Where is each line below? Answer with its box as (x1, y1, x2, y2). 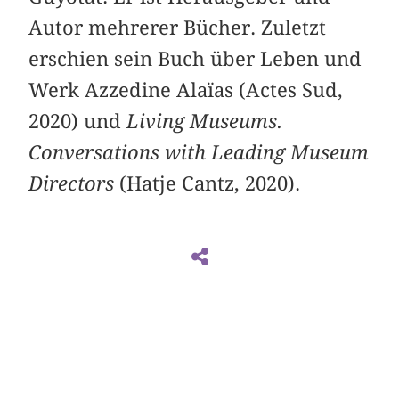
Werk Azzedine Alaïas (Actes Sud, (28, 78, 344, 102)
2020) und (28, 110, 127, 134)
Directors (28, 172, 120, 196)
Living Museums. (126, 110, 283, 134)
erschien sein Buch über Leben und (28, 47, 362, 71)
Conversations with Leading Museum (28, 141, 370, 165)
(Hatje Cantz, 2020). (119, 172, 301, 196)
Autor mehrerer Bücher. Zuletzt (28, 16, 327, 40)
